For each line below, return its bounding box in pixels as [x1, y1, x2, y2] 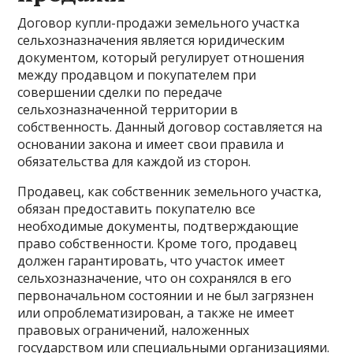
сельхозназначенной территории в [17, 101, 239, 118]
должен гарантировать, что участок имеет [17, 252, 286, 269]
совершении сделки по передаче [17, 84, 223, 101]
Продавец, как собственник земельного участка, [17, 183, 322, 200]
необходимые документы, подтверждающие [17, 217, 299, 235]
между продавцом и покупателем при [17, 66, 257, 84]
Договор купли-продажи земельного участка [17, 14, 300, 32]
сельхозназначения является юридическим [17, 32, 285, 49]
